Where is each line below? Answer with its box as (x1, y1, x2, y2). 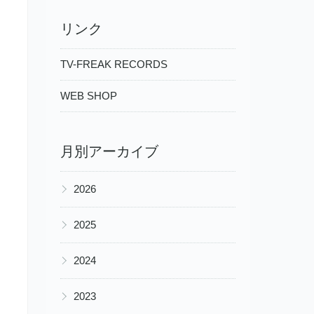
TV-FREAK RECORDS (60, 57, 168, 70)
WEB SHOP (60, 89, 117, 102)
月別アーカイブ (60, 144, 158, 160)
